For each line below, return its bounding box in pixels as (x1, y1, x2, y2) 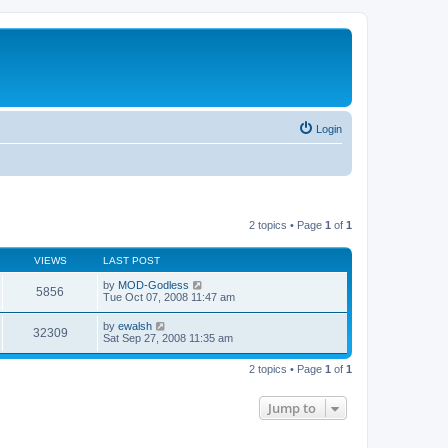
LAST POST (103, 254, 160, 266)
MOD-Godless (118, 278, 189, 291)
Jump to (268, 398, 316, 417)
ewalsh (118, 319, 152, 332)
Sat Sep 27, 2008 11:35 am (103, 331, 233, 344)
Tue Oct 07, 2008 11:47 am (103, 290, 235, 303)
